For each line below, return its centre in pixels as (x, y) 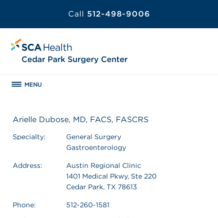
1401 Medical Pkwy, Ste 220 (111, 176)
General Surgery (94, 136)
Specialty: (29, 136)
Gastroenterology (96, 147)
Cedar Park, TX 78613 (102, 187)
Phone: (24, 205)
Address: (27, 165)
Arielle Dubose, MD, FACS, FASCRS (81, 119)
